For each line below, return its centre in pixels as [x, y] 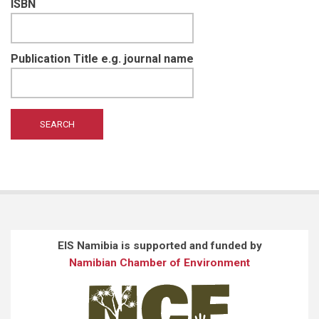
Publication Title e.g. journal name [102, 58]
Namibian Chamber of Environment [159, 262]
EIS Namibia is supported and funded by [159, 245]
